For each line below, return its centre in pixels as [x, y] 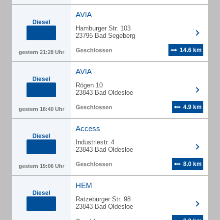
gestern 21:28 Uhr [41, 52]
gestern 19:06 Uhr [41, 166]
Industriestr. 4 [95, 142]
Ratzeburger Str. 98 [103, 199]
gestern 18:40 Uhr [41, 109]
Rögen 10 [89, 85]
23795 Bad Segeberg [105, 36]
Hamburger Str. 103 [103, 28]
